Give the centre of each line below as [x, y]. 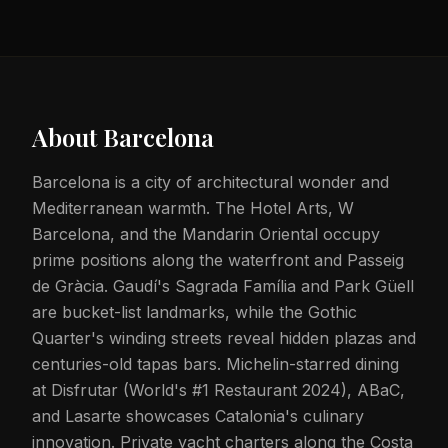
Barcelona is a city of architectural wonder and [210, 182]
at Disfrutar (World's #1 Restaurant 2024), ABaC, [218, 390]
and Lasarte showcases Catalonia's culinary [198, 416]
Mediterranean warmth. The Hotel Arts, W [193, 208]
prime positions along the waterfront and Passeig [218, 260]
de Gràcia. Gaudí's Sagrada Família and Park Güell [223, 286]
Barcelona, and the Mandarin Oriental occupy [206, 234]
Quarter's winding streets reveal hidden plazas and [224, 338]
